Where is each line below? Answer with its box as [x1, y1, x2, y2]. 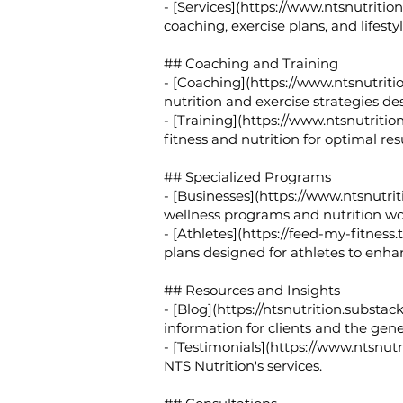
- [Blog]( [164, 300, 217, 318]
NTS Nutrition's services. [164, 357, 322, 374]
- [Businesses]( [164, 187, 259, 204]
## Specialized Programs [164, 168, 331, 185]
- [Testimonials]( [164, 338, 270, 355]
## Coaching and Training [164, 55, 338, 72]
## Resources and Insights [164, 282, 340, 299]
